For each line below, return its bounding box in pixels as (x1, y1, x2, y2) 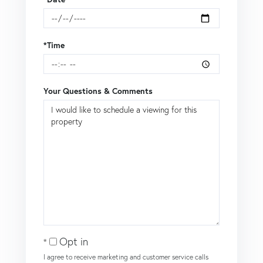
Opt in (59, 235, 88, 249)
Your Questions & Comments (43, 86, 153, 97)
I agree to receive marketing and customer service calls (43, 252, 208, 262)
